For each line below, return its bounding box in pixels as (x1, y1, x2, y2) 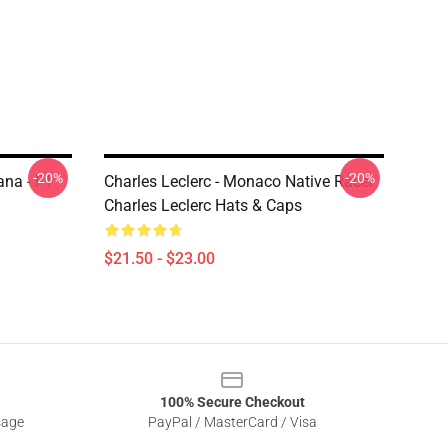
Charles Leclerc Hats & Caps (104, 196, 302, 215)
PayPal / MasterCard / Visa (147, 414, 317, 430)
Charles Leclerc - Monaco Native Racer (104, 172, 374, 191)
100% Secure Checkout (159, 394, 305, 410)
